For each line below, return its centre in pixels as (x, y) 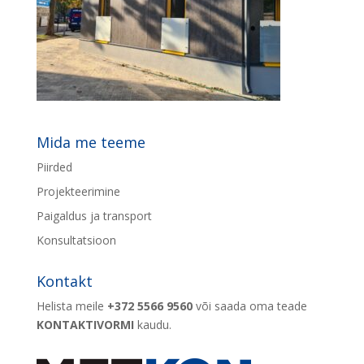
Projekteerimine (78, 191)
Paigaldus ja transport (94, 216)
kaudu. (152, 325)
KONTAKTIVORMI (85, 325)
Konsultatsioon (76, 240)
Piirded (54, 167)
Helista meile (71, 306)
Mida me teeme (91, 142)
